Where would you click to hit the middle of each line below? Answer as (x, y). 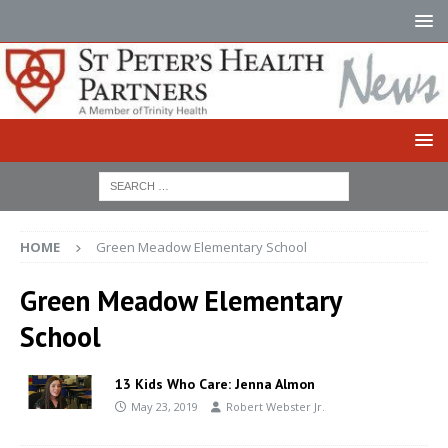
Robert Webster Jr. (275, 406)
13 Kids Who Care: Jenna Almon (215, 383)
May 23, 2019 (164, 406)
